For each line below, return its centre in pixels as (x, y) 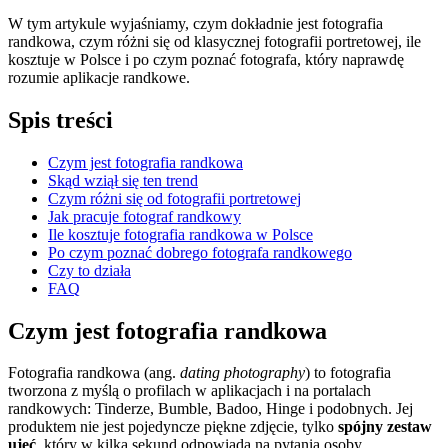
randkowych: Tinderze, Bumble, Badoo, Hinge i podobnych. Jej (210, 409)
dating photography (242, 373)
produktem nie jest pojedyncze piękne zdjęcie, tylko (173, 427)
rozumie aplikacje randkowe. (99, 77)
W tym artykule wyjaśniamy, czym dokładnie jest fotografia (195, 23)
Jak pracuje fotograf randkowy (144, 216)
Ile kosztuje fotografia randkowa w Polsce (180, 234)
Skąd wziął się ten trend (123, 180)
